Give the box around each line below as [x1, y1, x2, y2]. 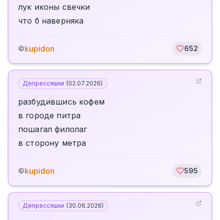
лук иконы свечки [18, 2, 90, 12]
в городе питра [18, 110, 81, 120]
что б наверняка [18, 16, 84, 26]
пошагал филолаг [18, 124, 87, 134]
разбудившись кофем [18, 97, 105, 107]
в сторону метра [18, 138, 86, 148]
